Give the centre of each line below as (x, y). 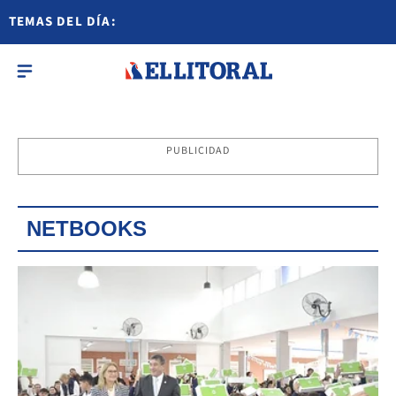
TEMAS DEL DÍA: (63, 22)
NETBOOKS (87, 228)
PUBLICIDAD (198, 151)
